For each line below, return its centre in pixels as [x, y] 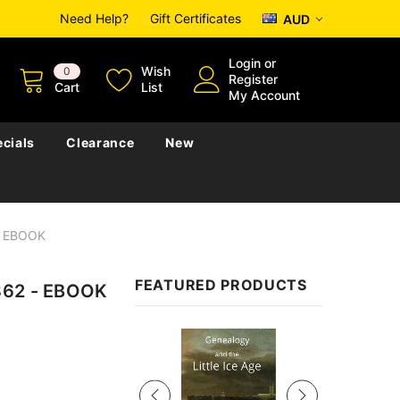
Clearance [100, 142]
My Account [264, 95]
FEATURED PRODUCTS [221, 284]
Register [253, 79]
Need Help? [94, 19]
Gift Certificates [196, 19]
